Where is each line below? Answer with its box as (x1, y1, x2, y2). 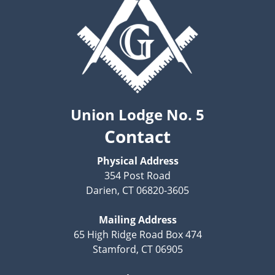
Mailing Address (98, 212, 177, 227)
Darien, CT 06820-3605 (86, 183, 189, 197)
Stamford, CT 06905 (92, 242, 183, 256)
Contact (104, 124, 171, 148)
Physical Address (96, 153, 179, 168)
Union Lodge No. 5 (71, 104, 204, 125)
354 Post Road (104, 168, 171, 182)
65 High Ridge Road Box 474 (73, 227, 202, 241)
